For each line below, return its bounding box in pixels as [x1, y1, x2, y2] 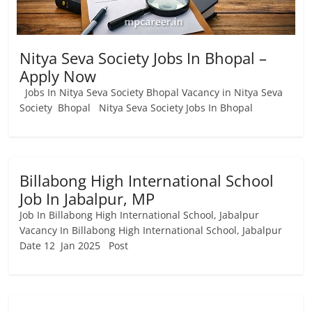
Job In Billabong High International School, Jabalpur [19, 208, 260, 221]
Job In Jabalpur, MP [19, 188, 155, 209]
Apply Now [19, 65, 97, 86]
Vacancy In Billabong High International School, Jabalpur [19, 224, 286, 237]
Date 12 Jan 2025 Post [19, 239, 129, 252]
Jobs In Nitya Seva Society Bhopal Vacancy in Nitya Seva [19, 86, 283, 99]
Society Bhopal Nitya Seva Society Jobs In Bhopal [19, 101, 253, 114]
